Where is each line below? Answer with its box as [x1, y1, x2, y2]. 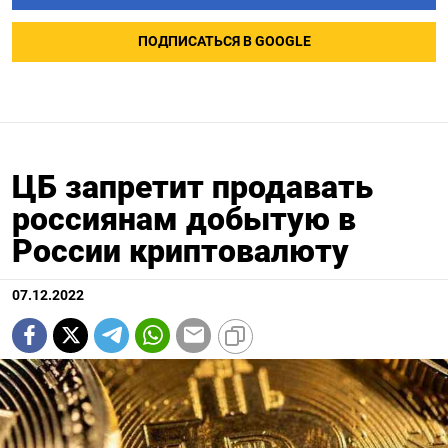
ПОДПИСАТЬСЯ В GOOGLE [137, 32, 311, 50]
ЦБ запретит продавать [12, 167, 373, 206]
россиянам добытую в [12, 199, 356, 238]
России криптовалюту [12, 231, 349, 270]
